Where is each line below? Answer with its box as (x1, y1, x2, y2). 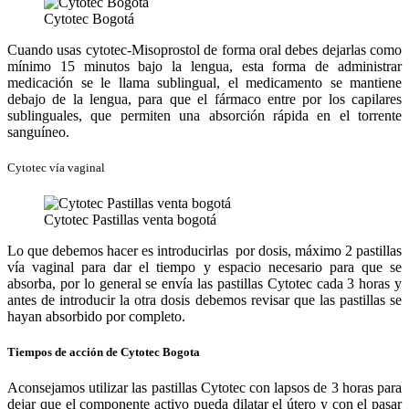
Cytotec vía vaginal (7, 160, 105, 174)
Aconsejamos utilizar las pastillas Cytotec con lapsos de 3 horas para (7, 380, 402, 396)
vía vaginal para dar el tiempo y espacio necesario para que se (7, 258, 402, 275)
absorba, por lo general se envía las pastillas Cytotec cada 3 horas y (7, 275, 402, 291)
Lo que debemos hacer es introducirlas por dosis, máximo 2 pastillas (7, 242, 402, 258)
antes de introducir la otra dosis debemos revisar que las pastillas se (7, 291, 402, 308)
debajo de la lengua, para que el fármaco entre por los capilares (7, 90, 402, 107)
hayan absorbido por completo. (7, 308, 185, 324)
